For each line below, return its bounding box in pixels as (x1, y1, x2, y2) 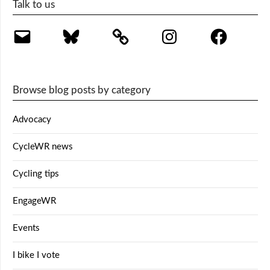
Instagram (159, 26, 198, 36)
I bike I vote (13, 251, 60, 260)
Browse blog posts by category (13, 85, 151, 96)
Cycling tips (13, 169, 59, 179)
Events (13, 224, 40, 233)
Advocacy (13, 115, 51, 125)
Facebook (208, 26, 246, 36)
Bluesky (61, 26, 93, 36)
